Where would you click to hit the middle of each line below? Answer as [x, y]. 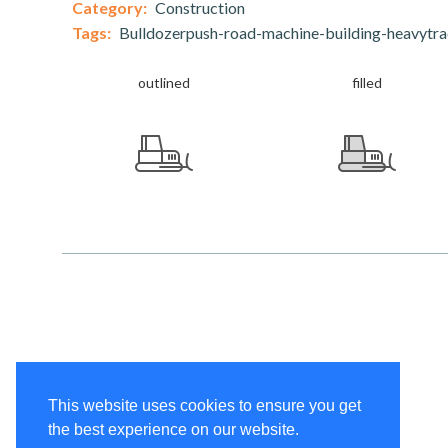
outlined [163, 82]
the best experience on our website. [173, 430]
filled [366, 82]
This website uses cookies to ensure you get [204, 406]
